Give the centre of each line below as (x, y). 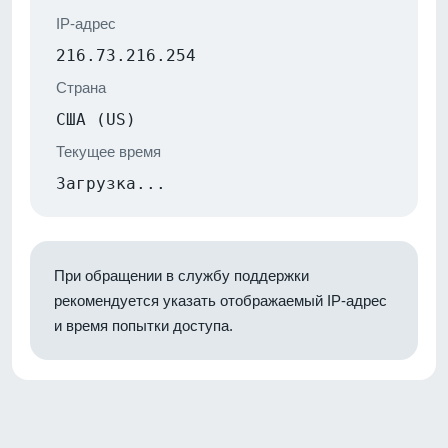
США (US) (96, 119)
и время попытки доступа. (143, 325)
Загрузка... (111, 183)
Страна (81, 87)
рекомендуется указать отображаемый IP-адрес (220, 300)
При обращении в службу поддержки (181, 275)
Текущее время (108, 151)
